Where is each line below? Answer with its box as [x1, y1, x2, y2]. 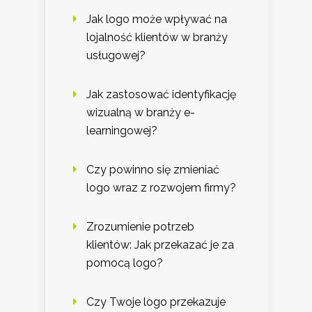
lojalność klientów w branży [86, 30, 228, 44]
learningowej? [86, 123, 157, 137]
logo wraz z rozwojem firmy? [86, 180, 236, 194]
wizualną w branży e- [86, 105, 195, 119]
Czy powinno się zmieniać [86, 162, 219, 176]
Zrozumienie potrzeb [86, 219, 194, 233]
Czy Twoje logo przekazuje [86, 295, 226, 309]
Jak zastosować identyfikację [86, 87, 236, 101]
